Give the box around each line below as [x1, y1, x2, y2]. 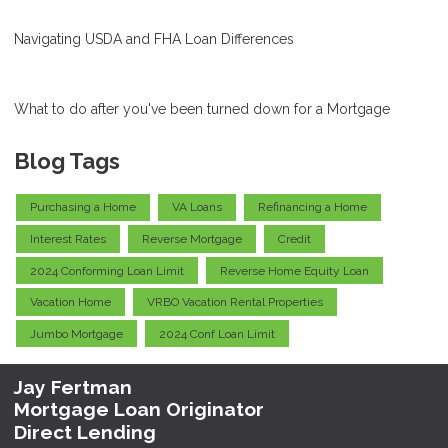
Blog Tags [14, 147, 120, 174]
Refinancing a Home [258, 200, 367, 215]
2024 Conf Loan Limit [159, 326, 275, 341]
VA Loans [172, 200, 222, 215]
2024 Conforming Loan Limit [30, 263, 184, 278]
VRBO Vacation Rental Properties [147, 295, 323, 310]
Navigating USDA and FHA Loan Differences [14, 30, 294, 47]
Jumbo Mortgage [30, 326, 123, 341]
